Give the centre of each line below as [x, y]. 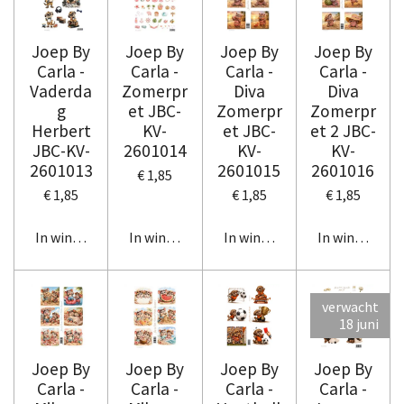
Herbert [61, 131]
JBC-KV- [61, 151]
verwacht [350, 307]
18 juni [359, 324]
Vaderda [61, 91]
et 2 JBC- [343, 131]
